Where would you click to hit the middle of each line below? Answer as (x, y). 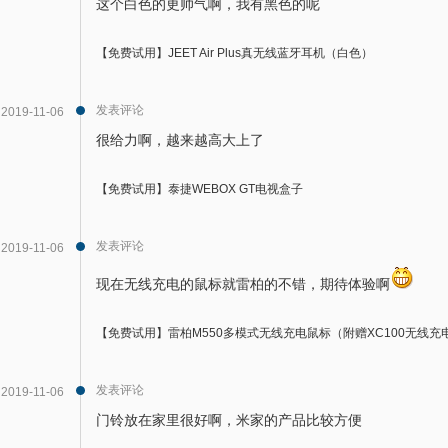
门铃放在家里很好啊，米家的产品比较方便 (229, 420)
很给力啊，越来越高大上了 (180, 140)
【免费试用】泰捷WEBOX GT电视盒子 (199, 189)
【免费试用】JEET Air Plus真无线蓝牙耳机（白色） (234, 53)
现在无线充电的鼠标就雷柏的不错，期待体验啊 (243, 284)
